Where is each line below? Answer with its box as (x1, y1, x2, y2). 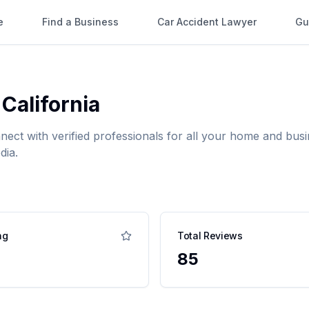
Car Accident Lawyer (157, 16, 257, 28)
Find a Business (42, 16, 119, 28)
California (2, 92, 100, 117)
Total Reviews (177, 230, 243, 241)
